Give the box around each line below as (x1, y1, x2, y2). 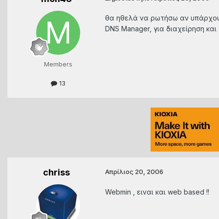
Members (44, 60, 72, 68)
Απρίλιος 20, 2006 (105, 168, 163, 176)
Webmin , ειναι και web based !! (105, 187, 209, 196)
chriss (43, 167, 70, 178)
